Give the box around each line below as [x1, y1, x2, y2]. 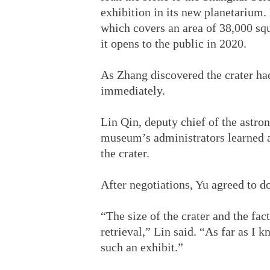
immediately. [101, 84, 165, 97]
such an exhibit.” [101, 240, 183, 254]
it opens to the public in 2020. [101, 37, 246, 50]
